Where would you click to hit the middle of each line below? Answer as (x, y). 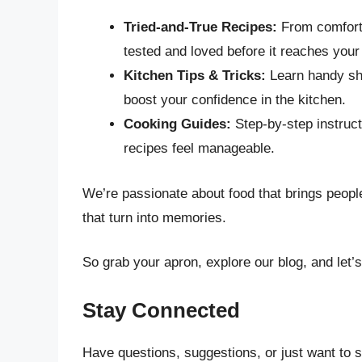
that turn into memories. (154, 217)
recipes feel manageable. (199, 148)
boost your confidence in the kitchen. (235, 100)
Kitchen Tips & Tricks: (195, 76)
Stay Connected (161, 310)
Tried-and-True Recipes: (200, 27)
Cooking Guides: (177, 124)
